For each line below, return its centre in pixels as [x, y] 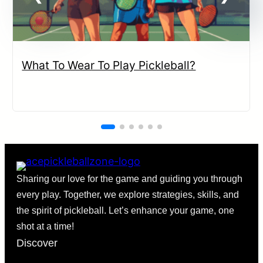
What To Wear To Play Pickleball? [109, 65]
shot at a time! [45, 227]
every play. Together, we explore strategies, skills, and [128, 195]
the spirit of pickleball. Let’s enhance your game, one [125, 211]
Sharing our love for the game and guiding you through [129, 179]
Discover [37, 243]
